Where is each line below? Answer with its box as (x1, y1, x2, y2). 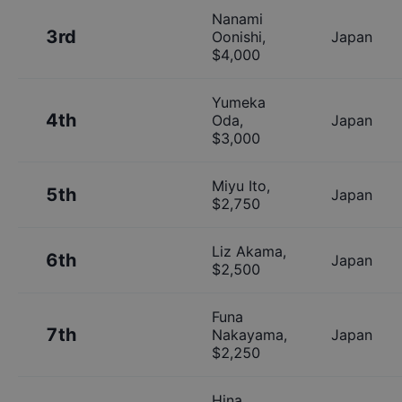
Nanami (212, 9, 263, 28)
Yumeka (212, 92, 266, 111)
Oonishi (212, 27, 262, 46)
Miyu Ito (212, 176, 267, 195)
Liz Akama (212, 241, 283, 260)
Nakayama (212, 325, 284, 344)
